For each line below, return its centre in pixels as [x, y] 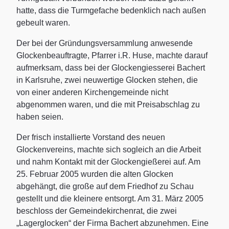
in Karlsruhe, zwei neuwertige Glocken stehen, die [107, 80]
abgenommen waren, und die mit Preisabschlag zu [108, 104]
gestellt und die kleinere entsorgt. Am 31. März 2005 [110, 198]
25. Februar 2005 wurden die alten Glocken [95, 174]
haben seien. [40, 117]
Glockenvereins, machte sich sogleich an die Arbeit [109, 149]
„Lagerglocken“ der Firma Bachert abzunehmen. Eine [112, 223]
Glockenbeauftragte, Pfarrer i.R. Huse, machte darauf [112, 55]
